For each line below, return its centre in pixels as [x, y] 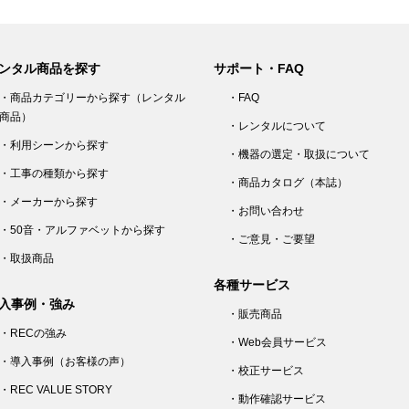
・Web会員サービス [277, 342]
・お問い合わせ [266, 211]
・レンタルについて [277, 126]
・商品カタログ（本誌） [288, 183]
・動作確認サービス [277, 399]
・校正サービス [266, 371]
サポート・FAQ [259, 68]
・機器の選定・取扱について [299, 154]
